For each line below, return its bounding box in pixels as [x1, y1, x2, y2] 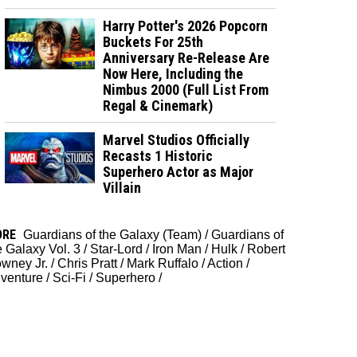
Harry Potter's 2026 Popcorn [103, 17, 269, 34]
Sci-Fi [53, 270, 86, 284]
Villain [103, 178, 142, 196]
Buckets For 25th [103, 33, 204, 50]
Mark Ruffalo [127, 256, 198, 270]
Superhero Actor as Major [103, 163, 254, 180]
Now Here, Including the [103, 65, 244, 82]
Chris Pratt [57, 256, 117, 270]
